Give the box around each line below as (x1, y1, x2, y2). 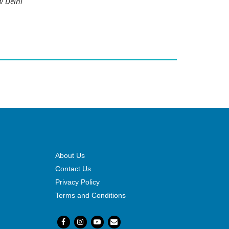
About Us (55, 151, 85, 159)
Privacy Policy (55, 177, 100, 186)
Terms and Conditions (55, 191, 126, 199)
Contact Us (55, 164, 91, 173)
